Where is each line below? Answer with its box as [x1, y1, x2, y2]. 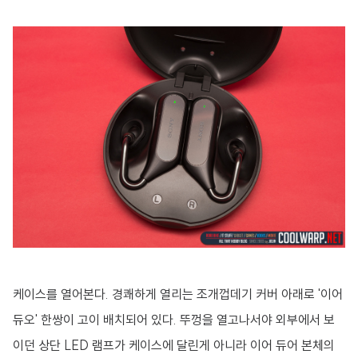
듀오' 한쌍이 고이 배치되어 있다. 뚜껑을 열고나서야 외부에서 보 [13, 311, 335, 328]
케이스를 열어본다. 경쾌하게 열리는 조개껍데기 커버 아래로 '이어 [13, 285, 343, 302]
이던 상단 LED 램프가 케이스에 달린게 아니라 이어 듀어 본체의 [13, 336, 335, 353]
